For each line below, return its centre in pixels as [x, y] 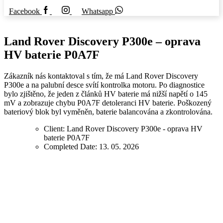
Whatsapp [97, 11]
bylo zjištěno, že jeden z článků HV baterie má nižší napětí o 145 [106, 94]
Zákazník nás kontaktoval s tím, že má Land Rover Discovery [101, 76]
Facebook [24, 11]
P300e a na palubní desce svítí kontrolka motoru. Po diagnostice [104, 85]
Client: [55, 128]
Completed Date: [71, 146]
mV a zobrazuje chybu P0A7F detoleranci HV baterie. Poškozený [108, 103]
